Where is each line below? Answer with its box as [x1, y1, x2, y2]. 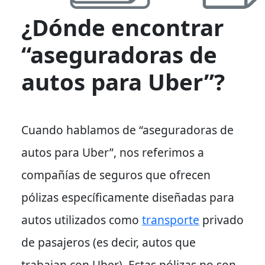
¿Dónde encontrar [21, 11, 224, 43]
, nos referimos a [114, 144, 204, 160]
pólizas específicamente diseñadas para [21, 189, 234, 205]
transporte [142, 211, 199, 228]
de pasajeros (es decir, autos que [21, 234, 196, 250]
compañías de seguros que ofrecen [21, 166, 211, 183]
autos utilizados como [21, 211, 142, 228]
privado [199, 211, 244, 228]
